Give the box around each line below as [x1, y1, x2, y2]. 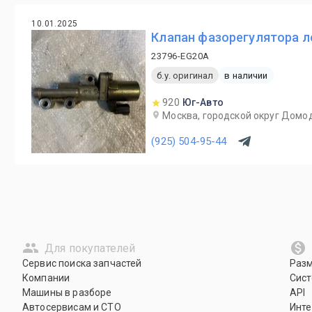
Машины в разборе [22, 287, 112, 298]
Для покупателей [45, 241, 136, 255]
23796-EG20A [151, 51, 210, 61]
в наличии [224, 70, 268, 81]
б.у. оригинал [157, 70, 214, 81]
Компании [22, 272, 70, 283]
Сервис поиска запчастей [22, 258, 142, 269]
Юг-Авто [182, 97, 224, 108]
